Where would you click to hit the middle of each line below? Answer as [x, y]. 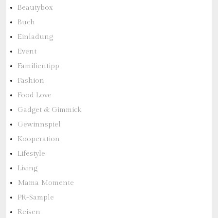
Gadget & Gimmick [49, 110]
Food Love [34, 95]
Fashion [31, 81]
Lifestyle [31, 154]
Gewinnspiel [39, 124]
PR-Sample [36, 197]
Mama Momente [45, 183]
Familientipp [38, 66]
